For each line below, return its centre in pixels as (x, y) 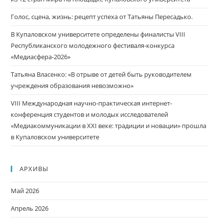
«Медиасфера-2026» (41, 57)
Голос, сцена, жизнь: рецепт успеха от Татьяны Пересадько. (102, 17)
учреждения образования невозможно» (72, 86)
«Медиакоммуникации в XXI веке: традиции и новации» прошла (109, 126)
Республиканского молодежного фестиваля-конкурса (93, 46)
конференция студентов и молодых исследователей (90, 115)
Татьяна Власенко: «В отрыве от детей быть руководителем (101, 75)
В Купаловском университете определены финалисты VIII (98, 34)
